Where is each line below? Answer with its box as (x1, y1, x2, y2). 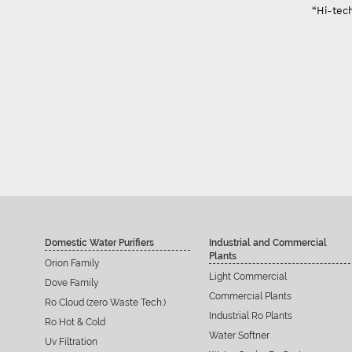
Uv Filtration (45, 335, 98, 347)
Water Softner (209, 329, 270, 341)
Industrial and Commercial (209, 236, 328, 248)
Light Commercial (209, 270, 288, 282)
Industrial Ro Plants (209, 310, 293, 321)
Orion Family (45, 257, 101, 269)
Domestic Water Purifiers (45, 236, 155, 248)
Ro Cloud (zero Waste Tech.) (45, 296, 167, 308)
